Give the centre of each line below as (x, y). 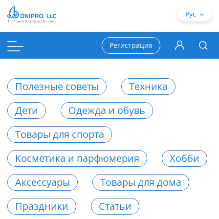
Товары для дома (141, 182)
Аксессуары (43, 182)
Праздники (42, 206)
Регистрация (131, 45)
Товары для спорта (60, 134)
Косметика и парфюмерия (77, 158)
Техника (148, 86)
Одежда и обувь (107, 110)
